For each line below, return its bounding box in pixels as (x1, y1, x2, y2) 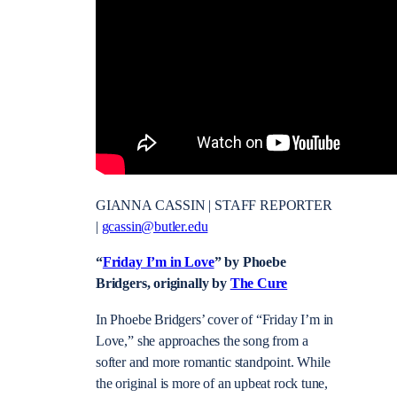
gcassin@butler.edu (101, 219, 208, 236)
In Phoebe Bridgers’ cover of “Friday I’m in (96, 311, 334, 328)
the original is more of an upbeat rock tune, (96, 375, 329, 392)
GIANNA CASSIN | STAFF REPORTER (96, 198, 332, 214)
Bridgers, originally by (96, 276, 230, 292)
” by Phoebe (214, 254, 286, 271)
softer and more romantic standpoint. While (96, 354, 331, 370)
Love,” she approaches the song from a (96, 332, 308, 349)
